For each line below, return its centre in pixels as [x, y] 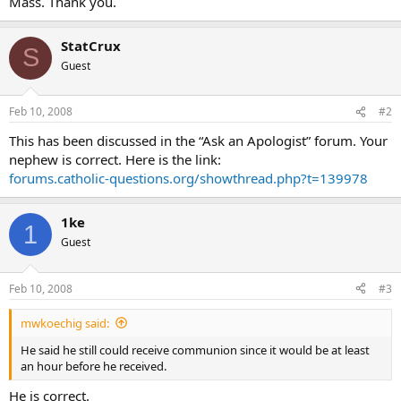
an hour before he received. [94, 366]
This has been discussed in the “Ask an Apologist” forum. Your [198, 141]
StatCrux [91, 45]
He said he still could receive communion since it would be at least [195, 350]
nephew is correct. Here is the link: [115, 159]
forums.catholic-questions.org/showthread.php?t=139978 [188, 178]
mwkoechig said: [65, 323]
